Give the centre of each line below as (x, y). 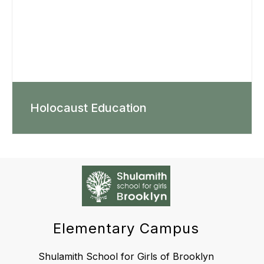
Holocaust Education (88, 108)
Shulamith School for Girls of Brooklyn (126, 257)
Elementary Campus (126, 229)
